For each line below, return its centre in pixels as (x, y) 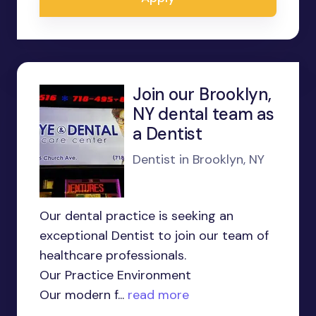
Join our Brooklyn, (202, 94)
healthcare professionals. (113, 255)
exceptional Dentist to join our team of (154, 236)
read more (157, 295)
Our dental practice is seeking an (136, 216)
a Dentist (168, 134)
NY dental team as (203, 114)
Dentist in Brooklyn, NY (199, 159)
